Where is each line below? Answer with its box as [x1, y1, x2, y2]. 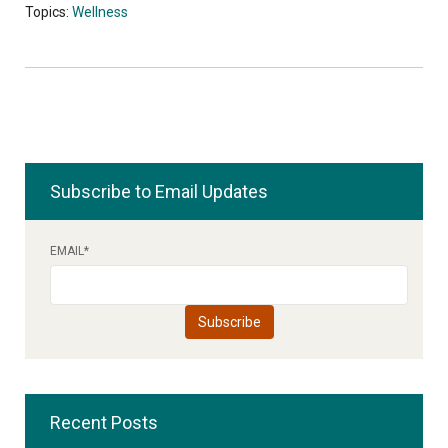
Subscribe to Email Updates [50, 181, 268, 203]
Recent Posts [50, 412, 158, 434]
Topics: [25, 4, 72, 21]
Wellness [72, 4, 128, 21]
